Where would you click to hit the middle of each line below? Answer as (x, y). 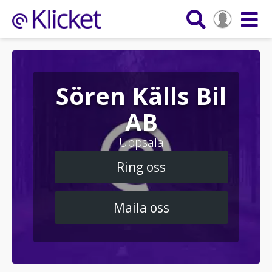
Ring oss (141, 167)
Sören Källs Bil (141, 95)
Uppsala (141, 142)
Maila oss (141, 207)
